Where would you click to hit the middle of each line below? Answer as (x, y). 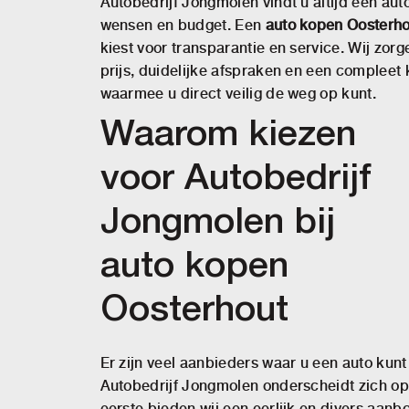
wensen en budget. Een (183, 25)
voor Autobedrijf (236, 179)
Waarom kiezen (228, 136)
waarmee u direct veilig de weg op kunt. (238, 94)
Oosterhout (194, 311)
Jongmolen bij (217, 223)
